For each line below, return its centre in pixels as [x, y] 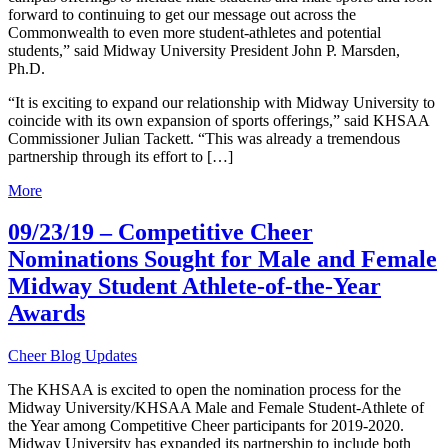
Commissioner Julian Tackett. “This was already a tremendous [204, 138]
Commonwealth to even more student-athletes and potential [194, 32]
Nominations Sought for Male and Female [222, 259]
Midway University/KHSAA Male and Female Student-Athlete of [216, 408]
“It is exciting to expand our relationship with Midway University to [221, 102]
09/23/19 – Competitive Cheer [160, 232]
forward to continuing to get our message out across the [182, 14]
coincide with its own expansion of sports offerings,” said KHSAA [218, 120]
